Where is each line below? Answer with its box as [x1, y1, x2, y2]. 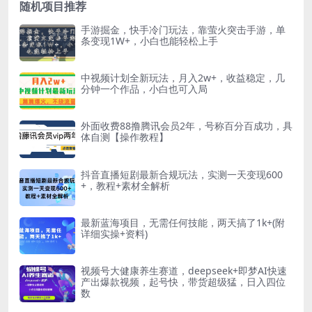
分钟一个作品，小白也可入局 [81, 81, 208, 95]
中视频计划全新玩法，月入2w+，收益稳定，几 [81, 70, 285, 84]
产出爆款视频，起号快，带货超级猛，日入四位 [81, 275, 286, 289]
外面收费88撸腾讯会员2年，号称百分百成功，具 [81, 119, 292, 133]
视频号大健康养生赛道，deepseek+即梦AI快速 [81, 264, 287, 278]
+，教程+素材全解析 [81, 178, 170, 192]
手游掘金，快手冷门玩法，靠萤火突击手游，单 [81, 22, 286, 36]
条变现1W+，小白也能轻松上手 [81, 33, 218, 47]
